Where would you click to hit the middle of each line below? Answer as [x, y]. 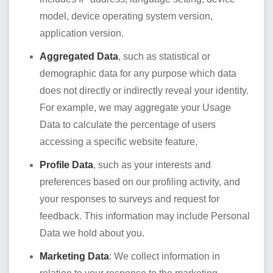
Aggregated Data [79, 56]
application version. [82, 33]
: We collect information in [165, 256]
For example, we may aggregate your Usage [135, 108]
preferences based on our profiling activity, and [140, 182]
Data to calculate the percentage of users [128, 125]
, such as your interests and [152, 165]
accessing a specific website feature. [119, 142]
